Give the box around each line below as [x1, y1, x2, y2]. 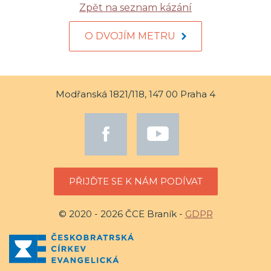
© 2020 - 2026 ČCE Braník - [58, 208, 185, 220]
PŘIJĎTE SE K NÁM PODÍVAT [68, 175, 203, 187]
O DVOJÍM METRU [85, 30, 175, 42]
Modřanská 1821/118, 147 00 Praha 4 [56, 88, 215, 100]
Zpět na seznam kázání [79, 2, 192, 13]
